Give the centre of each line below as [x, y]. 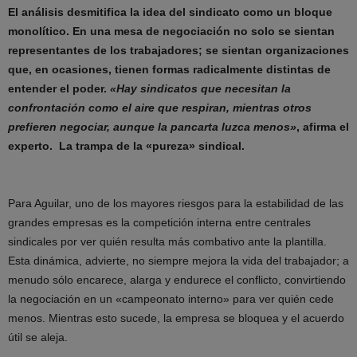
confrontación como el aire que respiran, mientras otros [160, 108]
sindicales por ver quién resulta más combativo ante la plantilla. [167, 242]
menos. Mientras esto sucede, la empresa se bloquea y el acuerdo [176, 318]
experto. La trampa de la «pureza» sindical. [126, 146]
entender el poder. [59, 89]
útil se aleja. [38, 337]
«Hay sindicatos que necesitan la [200, 89]
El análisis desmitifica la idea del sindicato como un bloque [170, 12]
